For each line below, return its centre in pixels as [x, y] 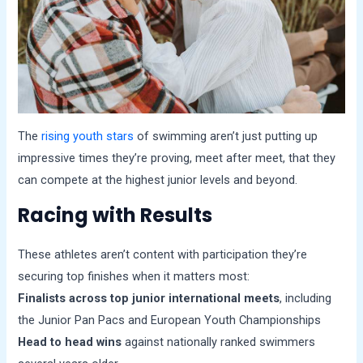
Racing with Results [115, 216]
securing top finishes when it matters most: [134, 277]
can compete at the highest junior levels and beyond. [158, 179]
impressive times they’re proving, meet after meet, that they [177, 158]
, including [306, 299]
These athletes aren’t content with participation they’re [163, 255]
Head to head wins [70, 342]
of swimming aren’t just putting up [226, 136]
